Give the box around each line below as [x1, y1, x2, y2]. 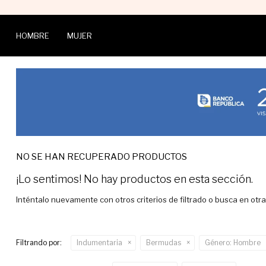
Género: [204, 238, 232, 248]
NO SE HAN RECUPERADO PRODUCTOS [15, 151, 187, 163]
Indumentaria [76, 238, 122, 248]
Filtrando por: [15, 238, 62, 248]
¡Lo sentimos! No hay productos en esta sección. [15, 173, 253, 186]
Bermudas [145, 238, 181, 248]
